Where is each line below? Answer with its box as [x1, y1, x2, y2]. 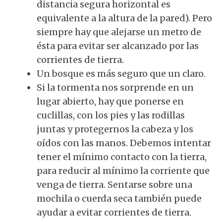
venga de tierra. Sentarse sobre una [37, 179, 192, 190]
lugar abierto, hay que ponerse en [37, 96, 184, 107]
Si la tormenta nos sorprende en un [37, 82, 194, 93]
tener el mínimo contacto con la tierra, [37, 151, 207, 163]
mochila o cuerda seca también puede [37, 193, 202, 204]
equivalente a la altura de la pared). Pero [37, 12, 212, 24]
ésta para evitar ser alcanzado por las [37, 40, 199, 52]
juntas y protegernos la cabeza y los [37, 123, 193, 135]
